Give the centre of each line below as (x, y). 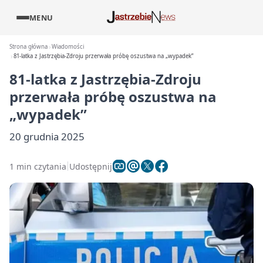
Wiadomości (68, 47)
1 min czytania (38, 166)
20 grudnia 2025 (47, 136)
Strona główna (28, 47)
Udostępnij (91, 166)
